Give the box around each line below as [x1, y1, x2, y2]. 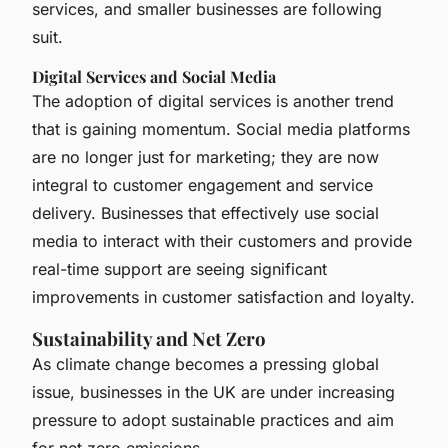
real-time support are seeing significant [32, 258, 327, 279]
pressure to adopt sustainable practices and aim [32, 409, 394, 430]
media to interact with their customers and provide [32, 230, 412, 251]
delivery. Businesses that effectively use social [32, 202, 379, 223]
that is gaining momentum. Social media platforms [32, 118, 410, 139]
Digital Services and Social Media [32, 65, 276, 87]
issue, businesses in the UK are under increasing [32, 381, 395, 402]
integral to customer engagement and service [32, 174, 373, 195]
